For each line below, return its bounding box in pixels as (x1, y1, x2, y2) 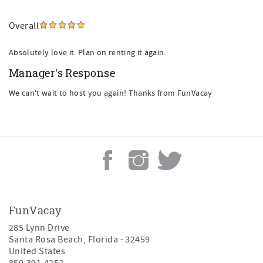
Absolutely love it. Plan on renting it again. (9, 48, 166, 58)
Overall (9, 20, 39, 32)
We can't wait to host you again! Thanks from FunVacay (9, 88, 213, 99)
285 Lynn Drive (9, 222, 70, 234)
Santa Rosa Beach (9, 234, 83, 245)
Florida (87, 234, 119, 245)
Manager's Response (9, 66, 116, 80)
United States (9, 245, 66, 257)
